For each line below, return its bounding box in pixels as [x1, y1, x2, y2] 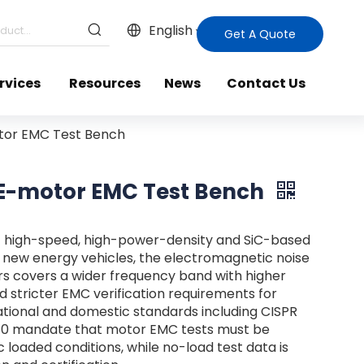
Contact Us [226, 74, 305, 93]
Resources [69, 74, 141, 93]
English [148, 21, 193, 40]
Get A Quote [224, 26, 297, 42]
